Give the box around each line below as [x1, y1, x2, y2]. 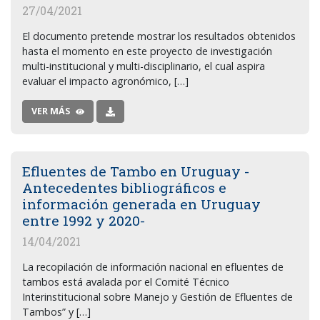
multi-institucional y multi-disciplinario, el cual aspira [22, 59, 265, 73]
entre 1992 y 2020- [22, 211, 145, 229]
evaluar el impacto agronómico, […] [22, 74, 189, 88]
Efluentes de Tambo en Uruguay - [22, 162, 249, 180]
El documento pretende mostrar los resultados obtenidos [22, 29, 296, 43]
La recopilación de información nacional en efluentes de [22, 260, 284, 274]
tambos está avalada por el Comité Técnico [22, 275, 229, 289]
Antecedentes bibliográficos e [22, 179, 226, 196]
